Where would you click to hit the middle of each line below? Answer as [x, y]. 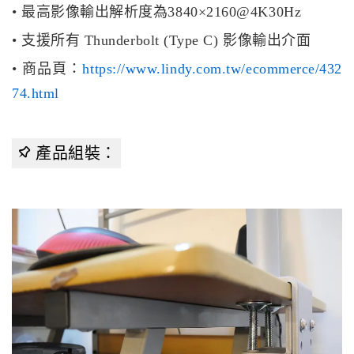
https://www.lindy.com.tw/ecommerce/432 [212, 69]
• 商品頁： [47, 69]
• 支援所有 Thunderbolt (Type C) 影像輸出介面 [162, 41]
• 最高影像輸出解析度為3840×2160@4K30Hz [157, 12]
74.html [36, 94]
